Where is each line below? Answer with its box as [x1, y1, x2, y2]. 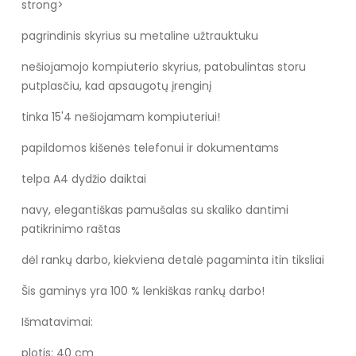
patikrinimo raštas [21, 221, 121, 238]
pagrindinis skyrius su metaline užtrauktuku [21, 28, 258, 44]
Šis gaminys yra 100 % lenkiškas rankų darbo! [21, 283, 265, 300]
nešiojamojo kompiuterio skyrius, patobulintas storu [21, 59, 306, 75]
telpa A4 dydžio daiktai [21, 171, 146, 188]
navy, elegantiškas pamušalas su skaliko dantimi [21, 202, 288, 219]
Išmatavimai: [21, 314, 96, 331]
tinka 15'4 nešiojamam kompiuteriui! [21, 109, 220, 126]
